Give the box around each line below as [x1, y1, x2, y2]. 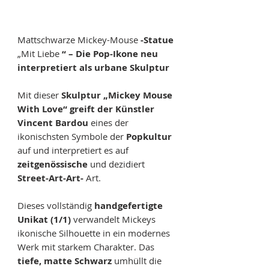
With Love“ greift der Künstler [17, 103, 154, 116]
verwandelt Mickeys [71, 213, 156, 226]
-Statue [141, 34, 174, 47]
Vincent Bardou [17, 116, 88, 130]
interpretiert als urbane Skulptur [17, 61, 169, 74]
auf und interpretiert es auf [17, 144, 128, 157]
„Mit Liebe [17, 47, 62, 60]
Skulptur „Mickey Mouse [61, 89, 172, 102]
